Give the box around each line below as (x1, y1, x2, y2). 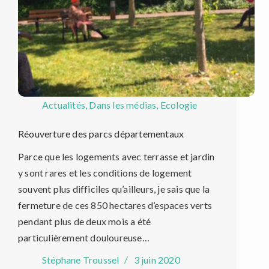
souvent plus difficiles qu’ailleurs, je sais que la (18, 183, 210, 195)
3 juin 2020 (133, 254, 180, 266)
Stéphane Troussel (42, 254, 119, 266)
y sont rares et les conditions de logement (18, 167, 192, 179)
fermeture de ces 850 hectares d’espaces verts (18, 199, 213, 211)
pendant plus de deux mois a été (18, 216, 151, 228)
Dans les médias (89, 98, 157, 110)
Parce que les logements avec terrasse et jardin (18, 151, 215, 163)
